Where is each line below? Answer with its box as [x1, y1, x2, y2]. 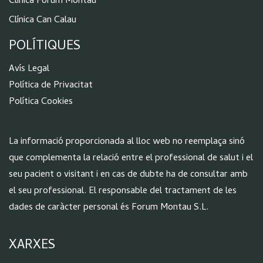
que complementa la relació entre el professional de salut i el [9, 150, 253, 166]
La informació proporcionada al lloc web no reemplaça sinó [9, 134, 245, 150]
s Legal [21, 61, 49, 77]
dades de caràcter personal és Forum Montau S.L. [9, 200, 208, 215]
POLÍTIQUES [9, 36, 80, 58]
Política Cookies [9, 94, 73, 110]
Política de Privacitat [9, 77, 93, 93]
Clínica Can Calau [9, 13, 76, 29]
